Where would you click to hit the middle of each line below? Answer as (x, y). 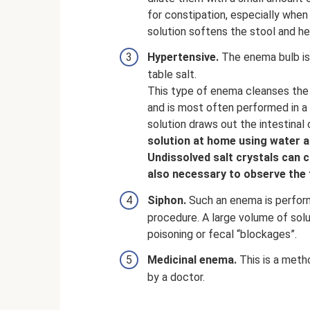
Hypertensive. (183, 57)
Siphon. (167, 200)
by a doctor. (176, 277)
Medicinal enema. (192, 259)
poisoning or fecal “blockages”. (222, 234)
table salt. (172, 75)
